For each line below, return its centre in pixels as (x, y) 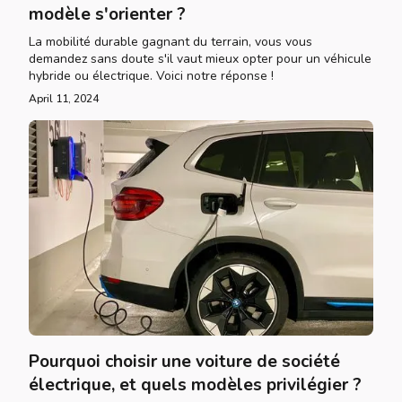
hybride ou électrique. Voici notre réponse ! (151, 76)
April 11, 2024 (64, 99)
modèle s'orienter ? (107, 14)
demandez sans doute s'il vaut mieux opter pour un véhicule (200, 59)
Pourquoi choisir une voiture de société (184, 362)
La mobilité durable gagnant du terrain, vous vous (170, 42)
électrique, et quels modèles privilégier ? (195, 385)
